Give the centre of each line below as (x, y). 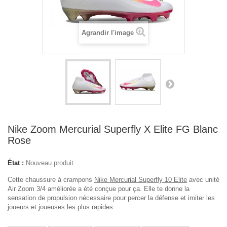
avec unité (203, 180)
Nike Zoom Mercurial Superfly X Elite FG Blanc (113, 129)
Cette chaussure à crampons (51, 180)
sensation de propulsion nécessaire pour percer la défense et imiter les (111, 198)
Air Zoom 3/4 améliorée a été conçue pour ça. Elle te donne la (99, 189)
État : (16, 163)
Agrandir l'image (108, 33)
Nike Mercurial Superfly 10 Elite (141, 180)
